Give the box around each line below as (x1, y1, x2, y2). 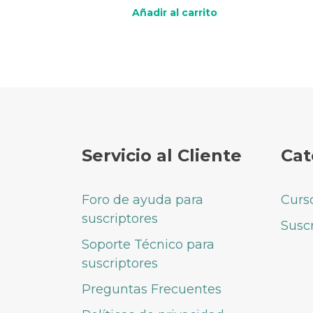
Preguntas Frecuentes (82, 281, 221, 297)
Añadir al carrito (132, 6, 218, 19)
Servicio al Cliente (82, 145, 242, 166)
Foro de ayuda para (82, 191, 203, 208)
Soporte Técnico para (82, 236, 214, 252)
